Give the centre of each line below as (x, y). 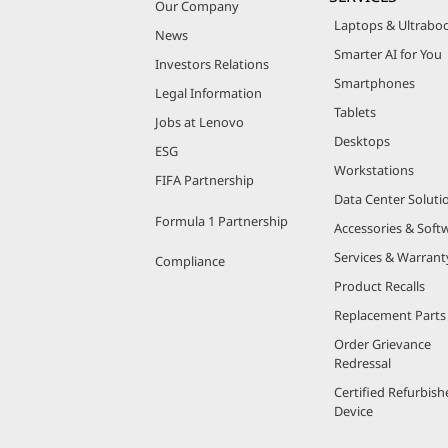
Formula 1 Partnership (221, 220)
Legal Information (208, 92)
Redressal (362, 362)
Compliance (190, 261)
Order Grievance (382, 343)
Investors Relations (212, 63)
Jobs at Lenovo (199, 121)
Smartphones (374, 82)
